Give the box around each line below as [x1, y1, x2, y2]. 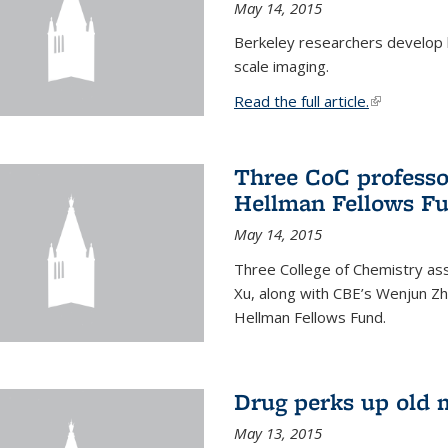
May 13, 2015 [233, 423, 322, 444]
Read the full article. [233, 91, 369, 111]
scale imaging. [233, 56, 329, 76]
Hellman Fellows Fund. [233, 307, 386, 327]
